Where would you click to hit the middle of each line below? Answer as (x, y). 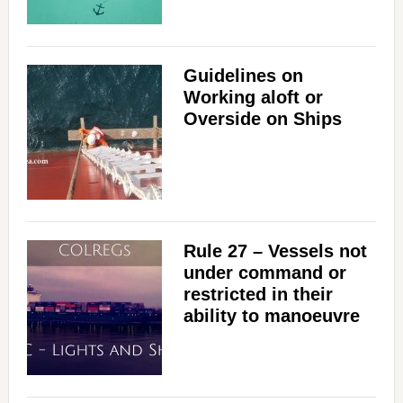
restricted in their (258, 295)
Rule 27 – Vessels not (275, 251)
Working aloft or (253, 98)
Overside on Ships (262, 119)
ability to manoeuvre (271, 316)
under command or (264, 273)
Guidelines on (243, 76)
